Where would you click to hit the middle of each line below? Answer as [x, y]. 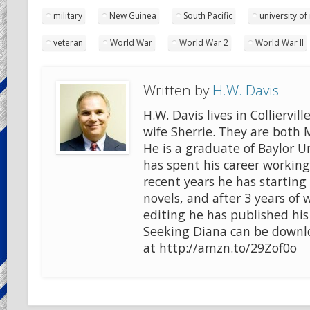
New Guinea [133, 15]
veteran [68, 42]
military [67, 15]
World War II [279, 42]
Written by [177, 90]
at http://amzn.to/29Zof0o [220, 247]
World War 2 [203, 42]
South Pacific [208, 15]
